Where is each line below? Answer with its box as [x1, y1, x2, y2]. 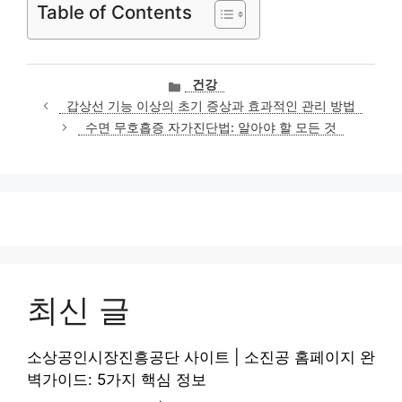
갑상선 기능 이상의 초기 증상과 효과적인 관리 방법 [66, 99, 355, 114]
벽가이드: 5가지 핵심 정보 [27, 371, 206, 389]
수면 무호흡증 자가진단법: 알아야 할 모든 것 [84, 120, 336, 135]
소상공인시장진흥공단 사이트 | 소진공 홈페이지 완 [27, 348, 375, 367]
